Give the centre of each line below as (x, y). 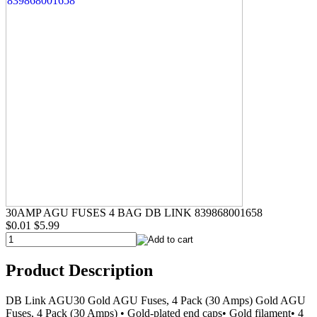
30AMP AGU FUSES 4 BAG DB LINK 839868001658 (134, 212)
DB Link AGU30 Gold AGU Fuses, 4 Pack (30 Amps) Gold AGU (156, 300)
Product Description (79, 270)
